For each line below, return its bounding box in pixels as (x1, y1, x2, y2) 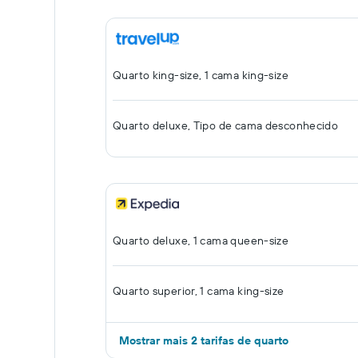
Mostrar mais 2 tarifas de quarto (119, 333, 288, 348)
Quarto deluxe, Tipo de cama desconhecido (113, 118, 339, 133)
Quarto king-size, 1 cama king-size (113, 68, 288, 82)
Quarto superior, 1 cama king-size (113, 284, 284, 298)
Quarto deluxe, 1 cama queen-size (113, 233, 289, 248)
